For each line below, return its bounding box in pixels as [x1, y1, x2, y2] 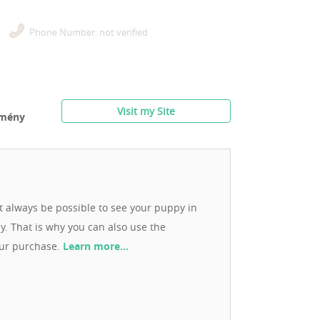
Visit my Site [117, 104, 175, 119]
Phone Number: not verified [29, 25, 148, 39]
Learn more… [63, 239, 129, 254]
